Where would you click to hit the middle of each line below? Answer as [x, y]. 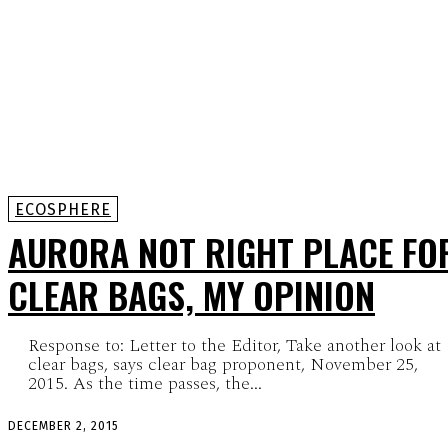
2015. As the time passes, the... [145, 383]
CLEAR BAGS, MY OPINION [191, 294]
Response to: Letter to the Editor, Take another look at [234, 345]
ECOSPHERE [63, 209]
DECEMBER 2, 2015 [63, 425]
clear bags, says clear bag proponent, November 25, [223, 364]
